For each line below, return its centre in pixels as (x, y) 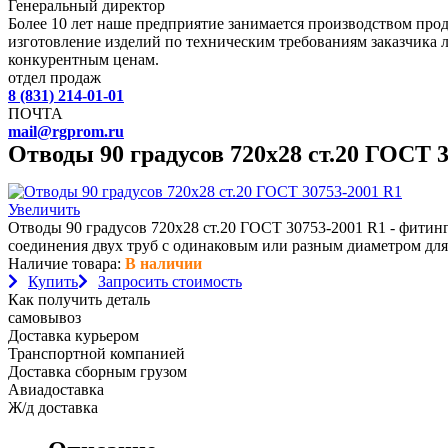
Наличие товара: (66, 263)
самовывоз (44, 317)
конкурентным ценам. (83, 59)
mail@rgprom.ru (66, 131)
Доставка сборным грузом (97, 371)
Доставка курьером (73, 335)
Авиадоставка (56, 389)
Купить (53, 281)
